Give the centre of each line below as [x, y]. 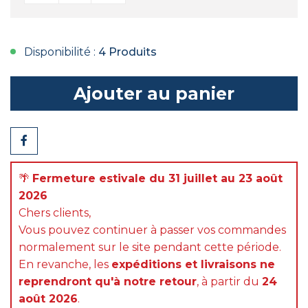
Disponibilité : [61, 52]
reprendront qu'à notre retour [108, 282]
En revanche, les [65, 264]
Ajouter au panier [154, 93]
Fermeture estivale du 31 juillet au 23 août [157, 178]
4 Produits [128, 52]
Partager [33, 146]
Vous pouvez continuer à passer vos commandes [152, 230]
